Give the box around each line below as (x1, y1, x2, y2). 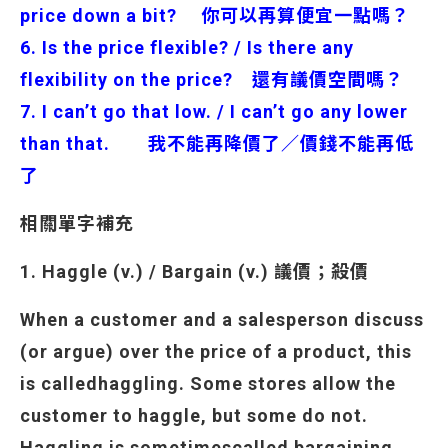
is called (20, 373, 98, 394)
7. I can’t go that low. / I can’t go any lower (20, 101, 408, 122)
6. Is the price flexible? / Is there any (20, 37, 354, 58)
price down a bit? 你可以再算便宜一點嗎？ (20, 5, 410, 26)
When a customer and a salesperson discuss (20, 309, 424, 330)
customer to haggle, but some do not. (20, 405, 368, 426)
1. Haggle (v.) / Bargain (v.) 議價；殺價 (20, 261, 369, 282)
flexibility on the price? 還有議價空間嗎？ (20, 69, 404, 90)
